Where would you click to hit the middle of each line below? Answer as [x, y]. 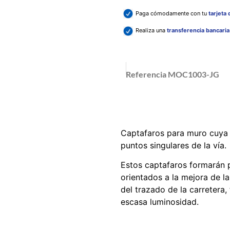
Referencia [147, 74]
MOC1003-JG [193, 74]
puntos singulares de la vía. [173, 145]
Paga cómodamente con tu [172, 13]
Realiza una [150, 31]
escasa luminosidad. [159, 202]
